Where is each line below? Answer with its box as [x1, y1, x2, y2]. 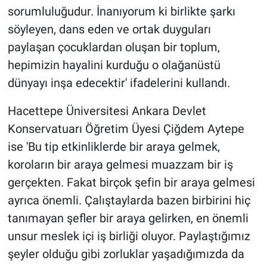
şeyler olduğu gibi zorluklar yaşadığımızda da [7, 246, 244, 261]
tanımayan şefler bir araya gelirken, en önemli [7, 210, 249, 225]
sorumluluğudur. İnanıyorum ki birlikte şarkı [7, 4, 235, 18]
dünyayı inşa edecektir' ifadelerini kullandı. [7, 75, 230, 90]
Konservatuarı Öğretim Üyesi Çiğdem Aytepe [7, 121, 244, 136]
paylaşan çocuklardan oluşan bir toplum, [7, 39, 220, 54]
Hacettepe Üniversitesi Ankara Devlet [7, 103, 206, 118]
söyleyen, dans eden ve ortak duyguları [7, 21, 211, 36]
